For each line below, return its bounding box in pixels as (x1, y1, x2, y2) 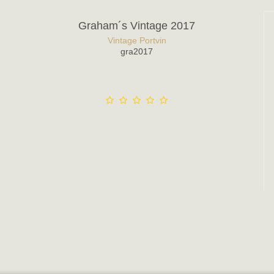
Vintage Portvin (107, 35, 166, 45)
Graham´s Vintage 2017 (78, 20, 196, 32)
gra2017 (120, 46, 154, 56)
